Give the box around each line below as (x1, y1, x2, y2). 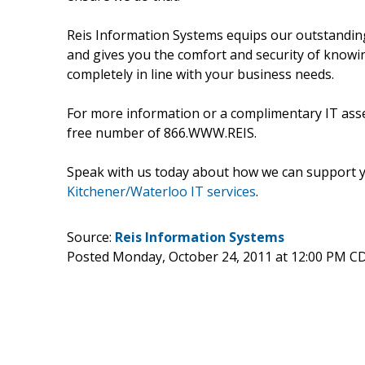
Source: (67, 227, 115, 246)
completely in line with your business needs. (67, 64, 334, 83)
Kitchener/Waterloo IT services (67, 182, 256, 200)
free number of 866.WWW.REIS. (67, 123, 257, 142)
